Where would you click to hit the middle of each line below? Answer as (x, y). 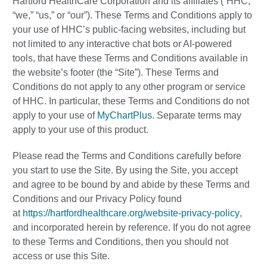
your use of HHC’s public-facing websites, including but (129, 30)
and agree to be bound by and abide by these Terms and (131, 185)
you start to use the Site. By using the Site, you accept (125, 170)
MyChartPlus (125, 116)
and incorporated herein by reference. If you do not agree (132, 228)
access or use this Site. (61, 256)
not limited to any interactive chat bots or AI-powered (122, 44)
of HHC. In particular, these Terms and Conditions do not (131, 101)
